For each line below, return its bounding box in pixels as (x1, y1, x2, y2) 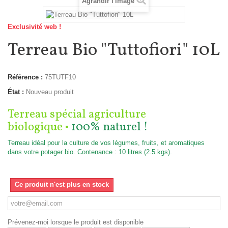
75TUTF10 (45, 73, 76, 81)
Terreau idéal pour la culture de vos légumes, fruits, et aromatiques (8, 138, 205, 147)
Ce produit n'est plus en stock (15, 180, 109, 188)
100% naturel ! (71, 119, 148, 135)
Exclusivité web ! (8, 22, 61, 31)
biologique (8, 119, 65, 135)
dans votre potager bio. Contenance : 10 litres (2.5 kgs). (8, 148, 172, 156)
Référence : (8, 73, 43, 81)
